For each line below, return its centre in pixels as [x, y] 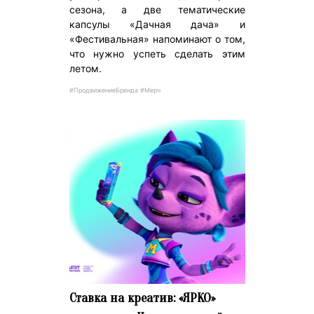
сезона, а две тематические [157, 10]
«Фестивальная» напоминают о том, [157, 39]
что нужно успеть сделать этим [157, 54]
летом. [85, 69]
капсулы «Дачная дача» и [157, 25]
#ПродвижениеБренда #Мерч [115, 90]
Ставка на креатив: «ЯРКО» [142, 298]
